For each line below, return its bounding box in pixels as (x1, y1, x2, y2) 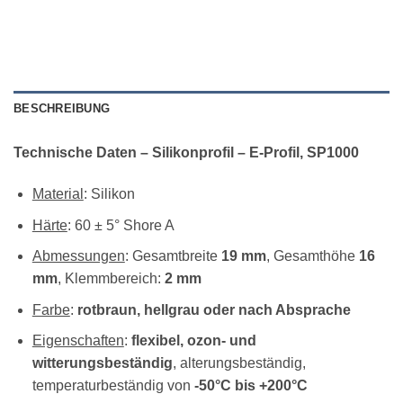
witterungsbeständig (31, 355, 173, 372)
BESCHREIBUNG (13, 102, 111, 116)
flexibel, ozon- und (130, 333, 256, 349)
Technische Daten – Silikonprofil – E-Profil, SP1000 (13, 145, 359, 161)
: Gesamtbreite (124, 248, 218, 264)
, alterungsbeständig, (172, 355, 306, 372)
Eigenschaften (31, 333, 124, 349)
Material (31, 185, 84, 201)
